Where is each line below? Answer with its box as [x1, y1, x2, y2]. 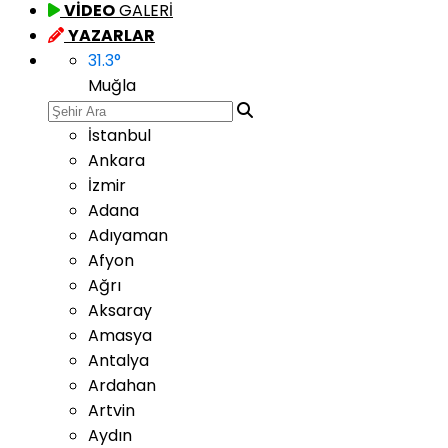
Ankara [88, 149, 145, 172]
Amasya [88, 324, 152, 347]
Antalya [88, 349, 149, 372]
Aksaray [88, 299, 152, 322]
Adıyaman [88, 224, 168, 247]
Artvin [88, 399, 135, 422]
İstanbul [88, 124, 151, 147]
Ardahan [88, 374, 156, 397]
